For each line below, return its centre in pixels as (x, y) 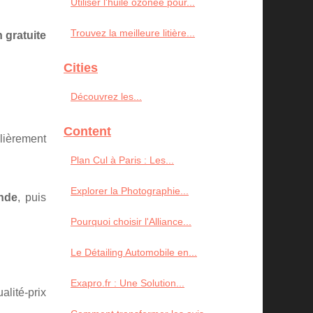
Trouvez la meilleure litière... (133, 33)
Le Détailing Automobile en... (134, 252)
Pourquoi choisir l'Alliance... (131, 221)
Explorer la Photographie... (130, 191)
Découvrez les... (106, 96)
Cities (81, 68)
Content (87, 131)
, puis (32, 197)
